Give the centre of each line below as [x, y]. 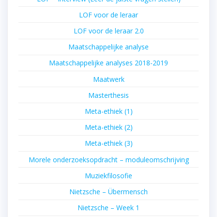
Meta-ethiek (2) [108, 127]
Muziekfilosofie [108, 175]
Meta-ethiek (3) [108, 143]
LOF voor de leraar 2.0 [108, 31]
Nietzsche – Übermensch [108, 191]
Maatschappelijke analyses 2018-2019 [108, 63]
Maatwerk [108, 79]
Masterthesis [108, 95]
